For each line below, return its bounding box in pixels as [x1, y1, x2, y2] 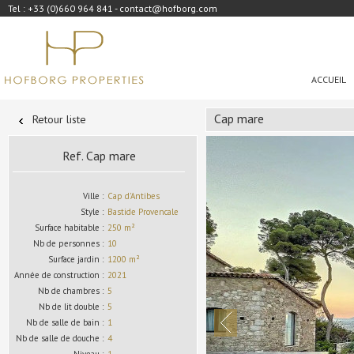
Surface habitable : [35, 222, 104, 233]
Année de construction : [14, 269, 104, 281]
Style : [81, 206, 104, 217]
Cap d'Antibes [107, 190, 160, 201]
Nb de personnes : [33, 238, 104, 249]
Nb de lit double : [39, 301, 104, 312]
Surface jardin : [48, 254, 104, 265]
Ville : [83, 190, 104, 201]
